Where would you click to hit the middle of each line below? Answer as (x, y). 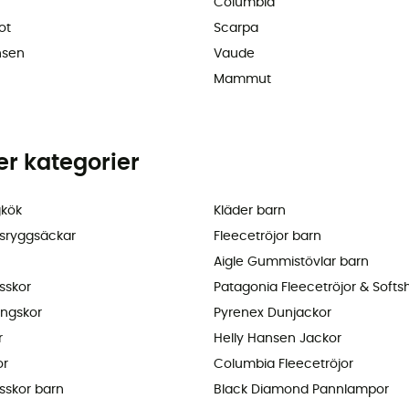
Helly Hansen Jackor (278, 339)
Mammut (242, 80)
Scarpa (236, 29)
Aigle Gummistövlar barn (291, 262)
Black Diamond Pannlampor (301, 390)
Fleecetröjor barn (267, 237)
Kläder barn (250, 211)
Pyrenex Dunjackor (273, 314)
